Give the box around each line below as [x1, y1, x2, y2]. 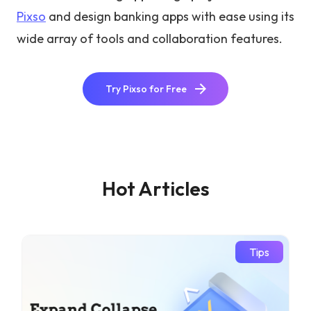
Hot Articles [101, 176, 210, 201]
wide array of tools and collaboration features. [17, 31, 283, 47]
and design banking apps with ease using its [46, 8, 294, 25]
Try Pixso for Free [106, 83, 187, 96]
